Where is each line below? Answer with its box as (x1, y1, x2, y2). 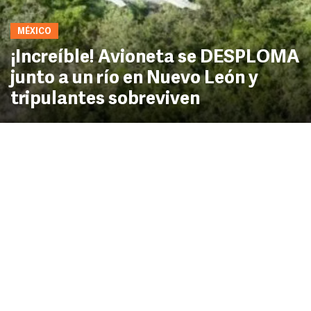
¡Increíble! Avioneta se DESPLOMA (10, 49, 299, 67)
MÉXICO (17, 28, 51, 36)
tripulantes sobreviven (10, 90, 200, 109)
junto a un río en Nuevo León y (10, 69, 258, 88)
